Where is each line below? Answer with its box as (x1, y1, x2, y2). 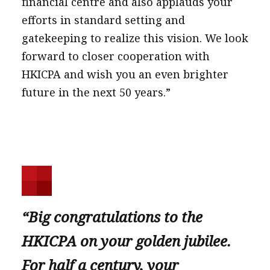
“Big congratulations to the (21, 206, 202, 227)
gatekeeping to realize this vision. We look (21, 30, 248, 45)
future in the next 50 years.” (21, 84, 171, 99)
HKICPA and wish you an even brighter (21, 66, 228, 81)
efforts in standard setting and (21, 12, 185, 27)
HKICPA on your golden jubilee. (21, 230, 231, 251)
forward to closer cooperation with (21, 48, 210, 63)
